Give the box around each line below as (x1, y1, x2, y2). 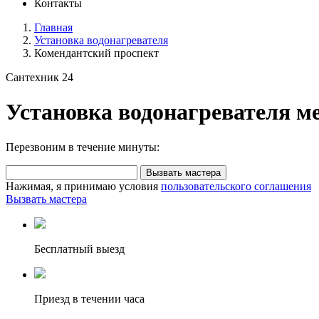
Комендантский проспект (34, 47, 159, 59)
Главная (34, 21, 73, 33)
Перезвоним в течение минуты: (6, 140, 159, 153)
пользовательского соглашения (161, 179, 311, 192)
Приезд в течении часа (34, 292, 145, 305)
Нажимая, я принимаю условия (6, 179, 161, 192)
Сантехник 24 (6, 71, 73, 83)
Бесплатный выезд (34, 242, 125, 255)
